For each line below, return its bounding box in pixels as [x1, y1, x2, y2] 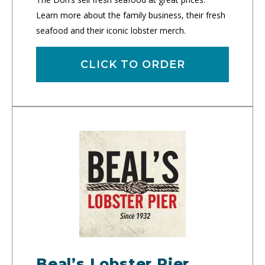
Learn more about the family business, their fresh [36, 9, 225, 21]
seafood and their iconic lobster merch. [36, 25, 186, 37]
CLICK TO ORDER [80, 58, 185, 72]
